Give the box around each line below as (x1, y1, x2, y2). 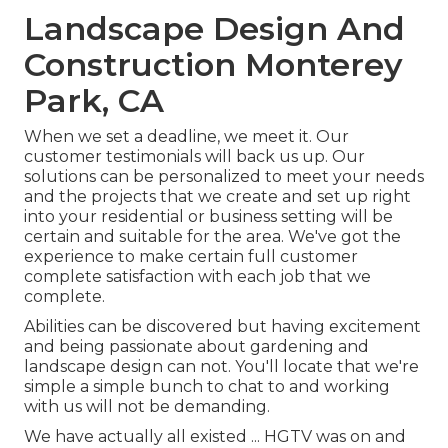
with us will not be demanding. (24, 397, 270, 417)
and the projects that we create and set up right (24, 187, 411, 207)
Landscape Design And (24, 9, 405, 49)
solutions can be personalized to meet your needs (24, 167, 424, 187)
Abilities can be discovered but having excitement (24, 317, 421, 337)
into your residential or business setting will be (24, 207, 393, 227)
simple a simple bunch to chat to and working (24, 377, 390, 397)
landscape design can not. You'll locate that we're (24, 357, 419, 377)
